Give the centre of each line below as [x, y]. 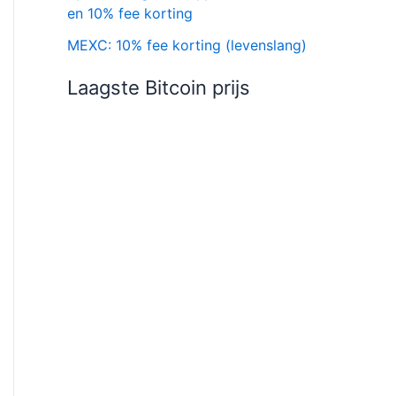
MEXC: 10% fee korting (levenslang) [187, 45]
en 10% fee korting [130, 13]
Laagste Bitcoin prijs [159, 87]
